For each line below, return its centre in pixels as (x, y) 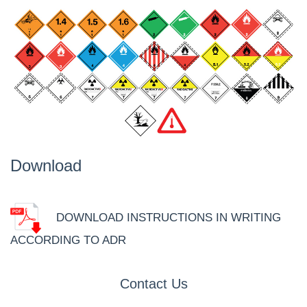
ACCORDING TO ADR (68, 241)
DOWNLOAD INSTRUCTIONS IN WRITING (161, 218)
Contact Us (153, 284)
